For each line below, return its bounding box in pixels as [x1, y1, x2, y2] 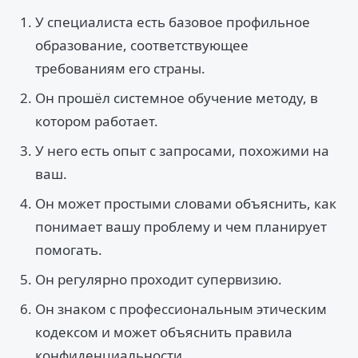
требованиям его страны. [35, 59, 205, 78]
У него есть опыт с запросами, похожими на [35, 141, 329, 160]
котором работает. [35, 112, 158, 130]
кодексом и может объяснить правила [35, 323, 292, 341]
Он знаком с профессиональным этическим [35, 300, 327, 318]
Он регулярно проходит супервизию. [35, 270, 282, 288]
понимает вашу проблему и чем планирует [35, 217, 327, 236]
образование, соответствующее [35, 36, 249, 54]
